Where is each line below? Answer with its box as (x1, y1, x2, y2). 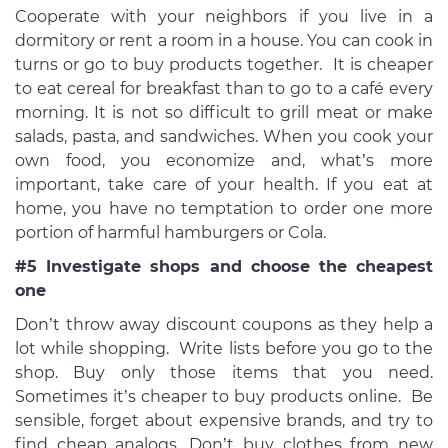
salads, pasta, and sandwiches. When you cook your (15, 127, 433, 147)
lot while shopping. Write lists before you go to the (15, 339, 433, 359)
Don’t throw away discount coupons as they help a (15, 315, 433, 335)
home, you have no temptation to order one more (15, 199, 433, 219)
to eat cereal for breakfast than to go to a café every (15, 79, 433, 99)
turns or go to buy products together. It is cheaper (15, 55, 433, 75)
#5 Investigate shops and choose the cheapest (15, 257, 433, 277)
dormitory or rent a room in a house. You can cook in (15, 31, 433, 51)
